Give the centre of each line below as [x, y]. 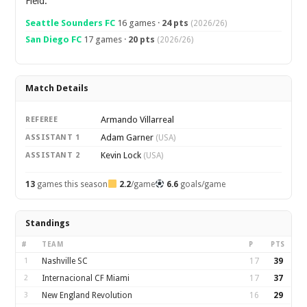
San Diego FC [54, 39]
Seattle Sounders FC [71, 23]
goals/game [201, 184]
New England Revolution [87, 295]
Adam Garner [128, 137]
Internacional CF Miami [86, 278]
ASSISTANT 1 [53, 137]
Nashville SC [65, 261]
